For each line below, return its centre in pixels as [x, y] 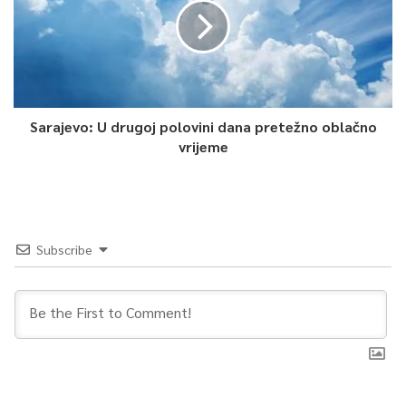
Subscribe [64, 249]
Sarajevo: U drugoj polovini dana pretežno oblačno [203, 126]
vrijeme [203, 146]
